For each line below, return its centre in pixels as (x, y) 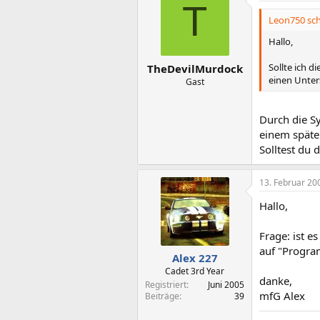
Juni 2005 (226, 285)
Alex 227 (195, 258)
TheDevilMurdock (195, 68)
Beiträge (162, 296)
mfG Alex (282, 295)
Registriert (166, 285)
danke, (276, 280)
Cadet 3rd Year (195, 271)
